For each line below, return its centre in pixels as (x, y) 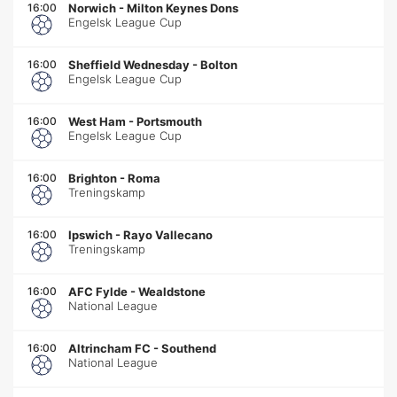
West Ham (97, 121)
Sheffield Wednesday (129, 64)
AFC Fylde (98, 291)
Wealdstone (172, 291)
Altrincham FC (109, 348)
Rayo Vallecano (168, 234)
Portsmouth (169, 121)
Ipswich (90, 234)
